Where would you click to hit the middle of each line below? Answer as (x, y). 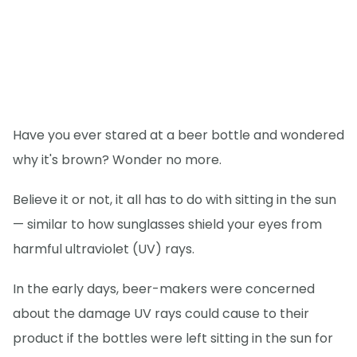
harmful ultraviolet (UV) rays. (104, 249)
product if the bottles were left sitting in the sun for (173, 339)
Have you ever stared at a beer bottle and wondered (178, 135)
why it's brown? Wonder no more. (117, 160)
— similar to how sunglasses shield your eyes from (167, 225)
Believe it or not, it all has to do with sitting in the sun (175, 200)
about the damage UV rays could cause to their (161, 314)
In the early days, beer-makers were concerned (164, 289)
